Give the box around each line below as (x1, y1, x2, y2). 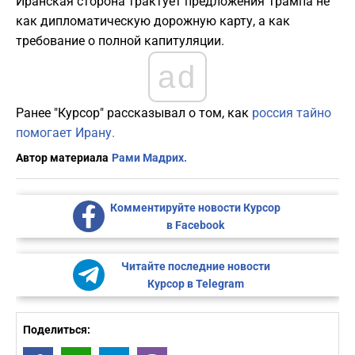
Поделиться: (23, 323, 90, 337)
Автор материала (16, 151, 109, 165)
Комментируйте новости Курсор (110, 201, 281, 215)
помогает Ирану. (16, 125, 115, 141)
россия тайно (252, 105, 331, 121)
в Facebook (166, 219, 224, 232)
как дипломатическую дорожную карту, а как (16, 13, 290, 29)
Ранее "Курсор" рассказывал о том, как (16, 105, 252, 121)
